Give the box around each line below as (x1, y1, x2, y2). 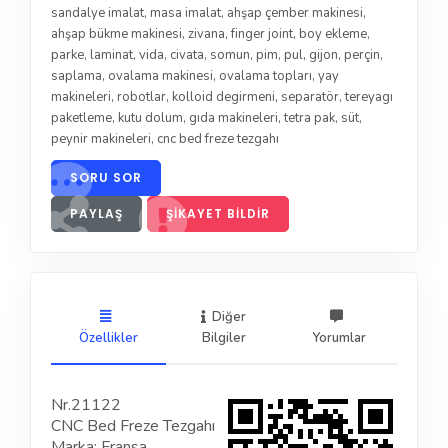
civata (170, 45, 204, 64)
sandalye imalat (51, 3, 144, 22)
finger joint (231, 24, 293, 43)
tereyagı (345, 87, 393, 106)
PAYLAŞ (70, 204, 123, 222)
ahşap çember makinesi (227, 3, 363, 22)
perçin (344, 45, 380, 64)
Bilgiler (201, 329, 246, 348)
